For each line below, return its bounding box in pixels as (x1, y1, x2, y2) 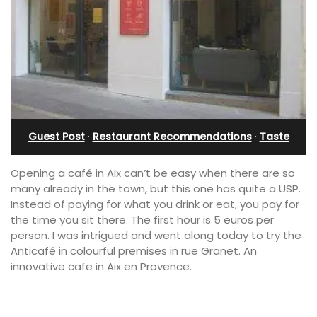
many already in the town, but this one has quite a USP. (11, 180, 301, 196)
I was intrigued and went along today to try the (52, 227, 301, 243)
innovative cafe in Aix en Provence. (11, 258, 192, 274)
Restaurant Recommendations (92, 129, 252, 144)
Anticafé (11, 243, 59, 258)
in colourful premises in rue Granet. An (59, 243, 260, 258)
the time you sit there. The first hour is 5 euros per (11, 212, 274, 227)
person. (11, 227, 50, 243)
